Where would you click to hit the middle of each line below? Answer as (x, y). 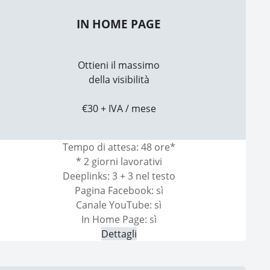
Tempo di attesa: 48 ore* (119, 147)
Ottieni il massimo (119, 65)
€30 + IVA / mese (119, 109)
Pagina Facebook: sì (119, 191)
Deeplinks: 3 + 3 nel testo (119, 176)
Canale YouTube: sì (119, 205)
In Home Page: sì (119, 220)
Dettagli (119, 234)
